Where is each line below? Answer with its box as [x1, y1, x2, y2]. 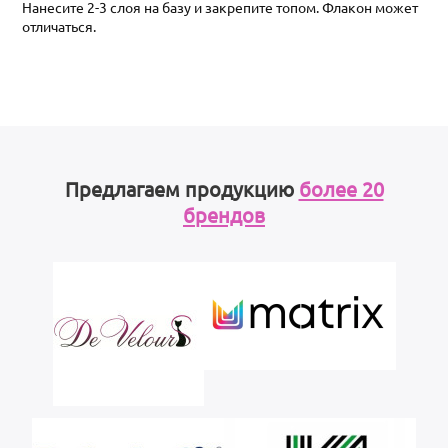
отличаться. [22, 16, 97, 35]
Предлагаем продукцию [64, 175, 299, 201]
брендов [183, 201, 265, 227]
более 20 [298, 175, 384, 201]
